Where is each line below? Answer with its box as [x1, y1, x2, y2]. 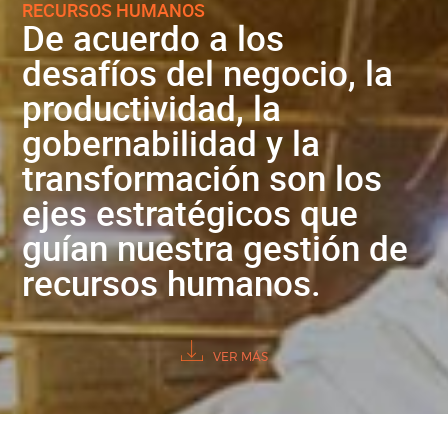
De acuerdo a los [22, 13, 285, 61]
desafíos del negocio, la [22, 48, 394, 96]
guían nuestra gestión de [22, 223, 409, 271]
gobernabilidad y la [22, 118, 321, 166]
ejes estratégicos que [22, 188, 359, 236]
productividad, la [22, 83, 282, 131]
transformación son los [22, 153, 383, 201]
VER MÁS [213, 350, 268, 363]
